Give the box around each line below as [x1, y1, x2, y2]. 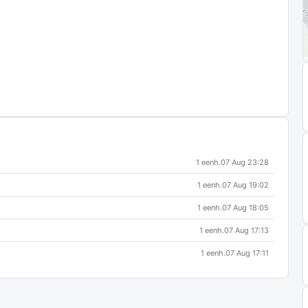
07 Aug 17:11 [225, 248, 269, 258]
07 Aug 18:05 [222, 203, 269, 212]
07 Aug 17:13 [224, 225, 269, 235]
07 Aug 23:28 [221, 157, 269, 167]
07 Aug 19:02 [222, 180, 269, 190]
